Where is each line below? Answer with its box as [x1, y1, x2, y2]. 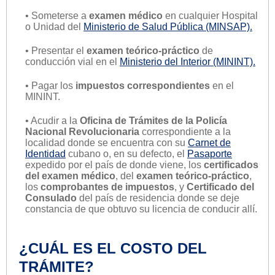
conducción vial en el [25, 56, 120, 67]
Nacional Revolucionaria [25, 126, 139, 137]
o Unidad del [25, 21, 83, 32]
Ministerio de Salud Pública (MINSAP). [83, 21, 252, 32]
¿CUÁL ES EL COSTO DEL [19, 239, 207, 257]
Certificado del [187, 181, 254, 192]
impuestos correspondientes [76, 80, 210, 91]
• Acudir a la [25, 115, 80, 126]
